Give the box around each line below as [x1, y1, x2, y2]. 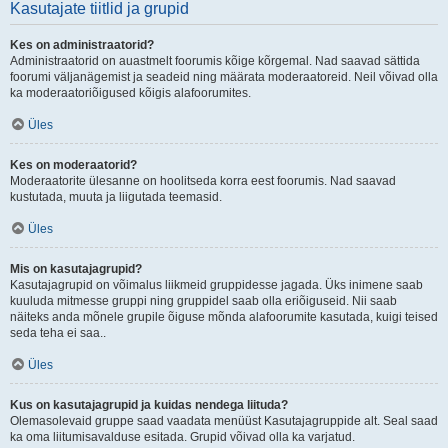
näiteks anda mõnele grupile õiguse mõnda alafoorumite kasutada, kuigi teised [10, 310, 438, 324]
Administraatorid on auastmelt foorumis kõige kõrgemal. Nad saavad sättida [10, 54, 420, 68]
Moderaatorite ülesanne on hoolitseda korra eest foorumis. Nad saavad [10, 174, 396, 188]
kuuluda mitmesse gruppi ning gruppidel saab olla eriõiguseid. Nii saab [10, 294, 397, 308]
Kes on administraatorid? [10, 38, 154, 52]
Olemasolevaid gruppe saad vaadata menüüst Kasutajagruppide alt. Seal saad [10, 414, 438, 428]
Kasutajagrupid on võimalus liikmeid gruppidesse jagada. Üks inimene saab [10, 278, 423, 292]
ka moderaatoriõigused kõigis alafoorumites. [10, 86, 251, 100]
